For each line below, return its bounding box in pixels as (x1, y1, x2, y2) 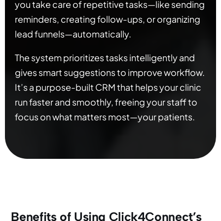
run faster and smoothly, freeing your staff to (15, 96, 197, 108)
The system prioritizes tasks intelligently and (15, 52, 195, 64)
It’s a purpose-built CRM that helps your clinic (15, 81, 201, 93)
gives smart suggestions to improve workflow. (15, 67, 205, 78)
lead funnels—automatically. (15, 28, 131, 40)
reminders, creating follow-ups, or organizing (15, 13, 200, 25)
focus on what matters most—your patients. (15, 111, 195, 123)
